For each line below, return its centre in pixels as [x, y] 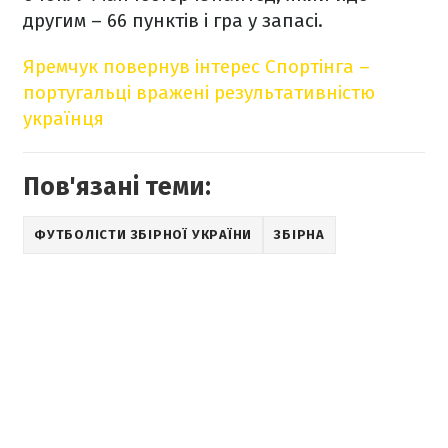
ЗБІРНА [299, 234]
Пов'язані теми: [117, 187]
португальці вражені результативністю [199, 92]
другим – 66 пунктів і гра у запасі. [173, 20]
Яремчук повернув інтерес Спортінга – [196, 66]
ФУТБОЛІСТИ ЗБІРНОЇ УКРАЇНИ [143, 234]
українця [63, 118]
